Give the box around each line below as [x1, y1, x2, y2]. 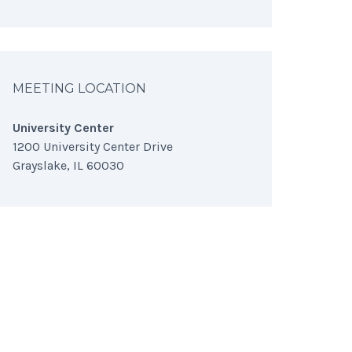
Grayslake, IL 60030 [13, 158, 124, 173]
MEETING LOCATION [13, 81, 146, 96]
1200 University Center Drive [13, 139, 173, 154]
